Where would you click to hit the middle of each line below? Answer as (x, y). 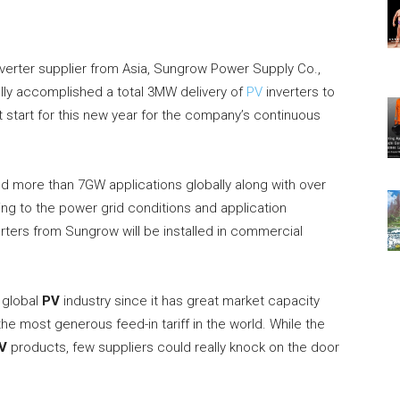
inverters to (299, 92)
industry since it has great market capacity (190, 301)
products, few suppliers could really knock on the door (173, 348)
